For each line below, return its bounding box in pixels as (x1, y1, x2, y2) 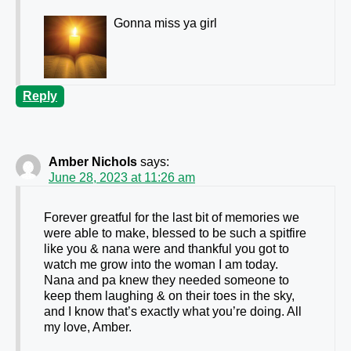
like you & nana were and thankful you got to (44, 242, 289, 256)
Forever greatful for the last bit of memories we (44, 211, 299, 225)
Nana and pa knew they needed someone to (44, 273, 289, 288)
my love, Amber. (44, 320, 132, 335)
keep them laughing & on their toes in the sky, (44, 289, 295, 303)
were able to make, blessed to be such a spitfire (44, 226, 306, 241)
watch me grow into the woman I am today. (44, 258, 278, 272)
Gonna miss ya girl (114, 16, 217, 31)
